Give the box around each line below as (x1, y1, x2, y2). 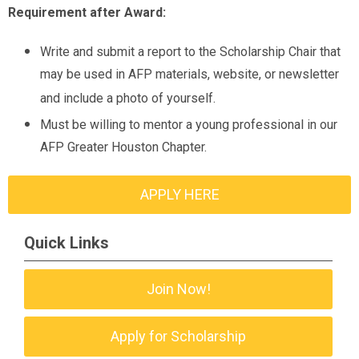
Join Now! (146, 280, 211, 297)
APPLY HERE (139, 186, 220, 203)
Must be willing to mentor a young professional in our (40, 117, 337, 132)
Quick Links (24, 233, 109, 252)
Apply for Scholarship (111, 328, 247, 345)
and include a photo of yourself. (40, 91, 216, 109)
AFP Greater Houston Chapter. (40, 139, 207, 158)
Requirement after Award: (8, 5, 166, 20)
